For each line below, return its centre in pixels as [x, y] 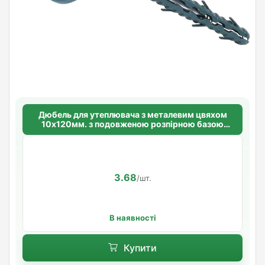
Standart [132, 133]
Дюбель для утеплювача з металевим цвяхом [132, 114]
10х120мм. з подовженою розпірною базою [132, 124]
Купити [140, 248]
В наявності [132, 217]
